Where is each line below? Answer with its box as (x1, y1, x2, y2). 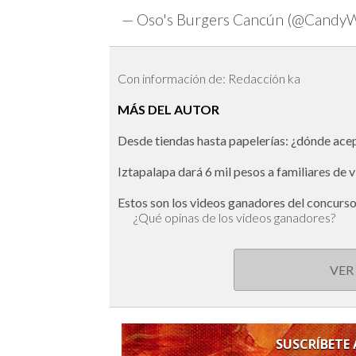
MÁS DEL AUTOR (118, 102, 219, 118)
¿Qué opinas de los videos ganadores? (133, 210, 335, 226)
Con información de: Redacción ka (118, 71, 300, 87)
